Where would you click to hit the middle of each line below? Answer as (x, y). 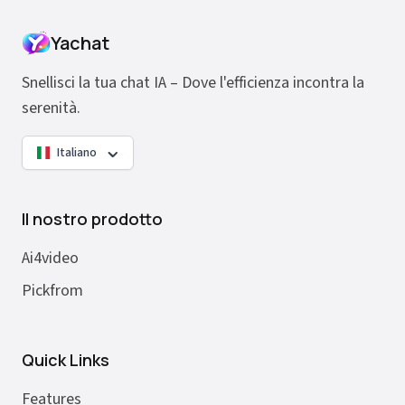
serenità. (51, 108)
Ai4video (50, 258)
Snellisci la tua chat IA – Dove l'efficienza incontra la (193, 83)
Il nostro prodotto (92, 219)
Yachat (80, 43)
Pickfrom (52, 291)
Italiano (77, 153)
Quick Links (66, 360)
